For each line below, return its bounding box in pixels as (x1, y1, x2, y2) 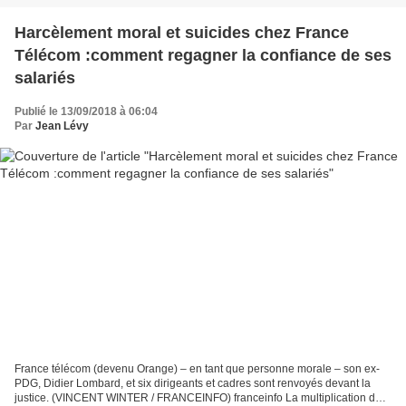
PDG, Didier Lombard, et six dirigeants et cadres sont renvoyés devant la (14, 376, 371, 390)
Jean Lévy (35, 120, 89, 133)
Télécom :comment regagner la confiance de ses (14, 46, 391, 65)
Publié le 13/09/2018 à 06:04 (14, 105, 158, 119)
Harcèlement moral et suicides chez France (14, 24, 349, 43)
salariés (14, 69, 75, 88)
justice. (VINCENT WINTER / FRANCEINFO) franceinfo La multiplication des (14, 391, 387, 404)
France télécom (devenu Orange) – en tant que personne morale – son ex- (14, 362, 380, 375)
